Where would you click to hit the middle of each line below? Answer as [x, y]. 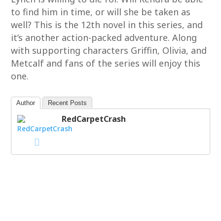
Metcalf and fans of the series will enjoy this [106, 63]
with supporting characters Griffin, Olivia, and [109, 50]
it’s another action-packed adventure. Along [104, 37]
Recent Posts [68, 103]
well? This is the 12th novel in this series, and [107, 25]
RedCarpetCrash [94, 119]
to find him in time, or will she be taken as [101, 12]
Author [26, 103]
